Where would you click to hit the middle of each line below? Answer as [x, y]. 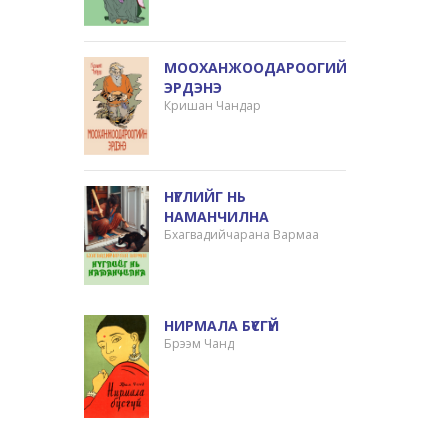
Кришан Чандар [213, 105]
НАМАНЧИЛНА [217, 217]
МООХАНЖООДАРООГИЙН [261, 67]
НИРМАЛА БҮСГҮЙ [222, 325]
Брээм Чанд [199, 343]
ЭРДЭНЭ [193, 87]
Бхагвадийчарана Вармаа [242, 235]
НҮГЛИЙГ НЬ [205, 197]
